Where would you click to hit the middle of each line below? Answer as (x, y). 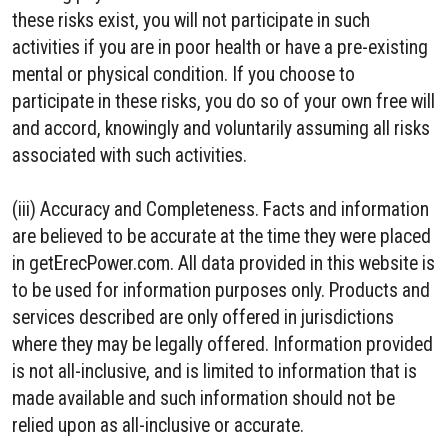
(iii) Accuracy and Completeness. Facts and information (220, 209)
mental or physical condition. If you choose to (183, 74)
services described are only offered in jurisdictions (203, 317)
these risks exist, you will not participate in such (191, 20)
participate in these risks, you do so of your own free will (223, 101)
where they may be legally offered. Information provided (222, 344)
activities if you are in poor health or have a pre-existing (220, 47)
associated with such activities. (129, 155)
